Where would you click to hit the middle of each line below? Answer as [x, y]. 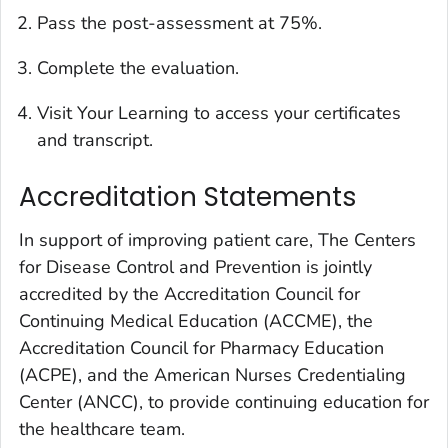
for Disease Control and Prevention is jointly [195, 267]
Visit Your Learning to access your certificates [219, 112]
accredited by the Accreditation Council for [189, 294]
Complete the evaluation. [138, 67]
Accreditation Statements [188, 196]
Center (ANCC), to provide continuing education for [224, 402]
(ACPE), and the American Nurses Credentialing [212, 375]
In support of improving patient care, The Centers [217, 240]
